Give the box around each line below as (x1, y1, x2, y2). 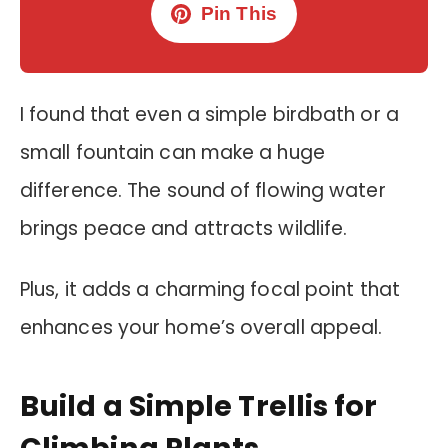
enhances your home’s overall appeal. (20, 313, 383, 341)
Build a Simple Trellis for (20, 386, 378, 427)
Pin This (201, 3, 277, 25)
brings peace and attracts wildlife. (20, 215, 348, 243)
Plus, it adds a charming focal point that (20, 275, 400, 303)
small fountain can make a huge (20, 139, 325, 167)
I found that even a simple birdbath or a (20, 101, 399, 129)
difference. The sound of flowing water (20, 177, 386, 205)
